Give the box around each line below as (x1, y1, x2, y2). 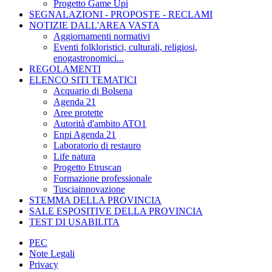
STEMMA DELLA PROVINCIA (29, 195, 161, 206)
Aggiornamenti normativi (53, 31, 150, 42)
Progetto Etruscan (53, 162, 121, 173)
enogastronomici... (53, 53, 124, 64)
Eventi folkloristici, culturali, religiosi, (53, 42, 197, 53)
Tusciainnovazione (53, 184, 125, 195)
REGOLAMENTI (29, 64, 101, 75)
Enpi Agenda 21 (53, 129, 116, 140)
